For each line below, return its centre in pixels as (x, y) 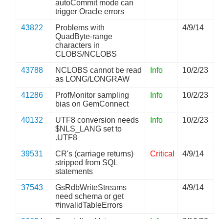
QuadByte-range (84, 36)
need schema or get (90, 196)
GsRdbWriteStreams (91, 187)
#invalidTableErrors (89, 205)
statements (74, 171)
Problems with (80, 28)
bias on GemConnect (92, 104)
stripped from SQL (87, 163)
